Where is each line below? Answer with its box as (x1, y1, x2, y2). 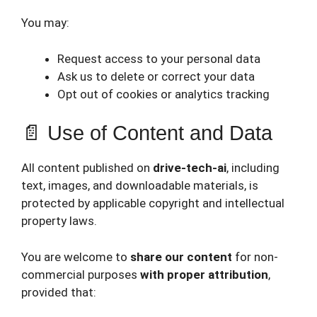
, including (226, 161, 279, 175)
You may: (21, 16, 69, 30)
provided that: (21, 284, 96, 299)
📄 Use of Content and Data (21, 122, 272, 144)
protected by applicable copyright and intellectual (21, 196, 284, 210)
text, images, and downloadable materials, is (21, 178, 258, 192)
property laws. (21, 214, 97, 228)
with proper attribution (140, 267, 268, 282)
